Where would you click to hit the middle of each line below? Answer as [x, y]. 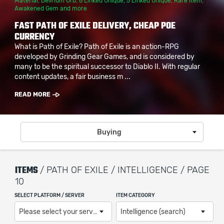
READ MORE [32, 94]
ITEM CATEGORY [136, 195]
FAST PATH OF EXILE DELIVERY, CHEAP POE [95, 25]
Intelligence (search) [153, 212]
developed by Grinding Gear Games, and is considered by [104, 57]
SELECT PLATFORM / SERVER [49, 195]
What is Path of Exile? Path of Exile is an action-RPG [97, 47]
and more [73, 8]
